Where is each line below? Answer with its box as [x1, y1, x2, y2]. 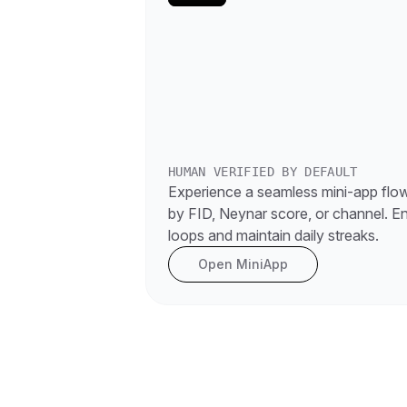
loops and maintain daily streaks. [168, 226, 379, 244]
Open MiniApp [198, 256, 288, 272]
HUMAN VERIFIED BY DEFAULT [168, 164, 358, 179]
